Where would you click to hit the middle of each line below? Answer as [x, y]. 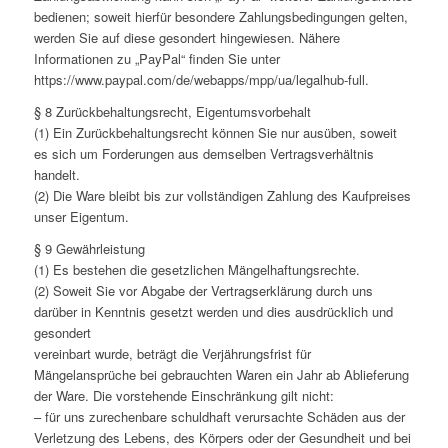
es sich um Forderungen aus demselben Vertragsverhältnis [203, 154]
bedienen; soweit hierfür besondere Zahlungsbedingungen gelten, [220, 17]
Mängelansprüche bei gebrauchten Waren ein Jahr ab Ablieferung [221, 375]
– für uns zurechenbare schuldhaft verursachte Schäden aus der [219, 417]
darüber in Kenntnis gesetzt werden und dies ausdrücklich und [213, 312]
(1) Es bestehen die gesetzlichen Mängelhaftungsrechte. [196, 270]
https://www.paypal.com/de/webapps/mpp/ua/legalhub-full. [201, 80]
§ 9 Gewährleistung [89, 249]
